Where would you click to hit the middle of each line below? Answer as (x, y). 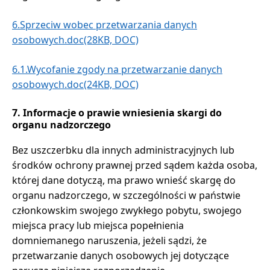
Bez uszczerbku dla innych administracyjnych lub (123, 150)
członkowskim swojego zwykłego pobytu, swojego (127, 210)
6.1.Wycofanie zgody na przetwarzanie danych (117, 69)
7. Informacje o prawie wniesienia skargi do (117, 112)
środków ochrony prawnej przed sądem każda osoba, (135, 165)
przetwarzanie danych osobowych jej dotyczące (121, 255)
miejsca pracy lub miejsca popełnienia (98, 225)
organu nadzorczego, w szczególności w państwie (126, 195)
